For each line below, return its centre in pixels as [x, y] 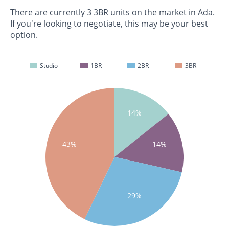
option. [24, 35]
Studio [48, 66]
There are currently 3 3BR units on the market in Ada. [112, 13]
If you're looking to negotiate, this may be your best [109, 24]
